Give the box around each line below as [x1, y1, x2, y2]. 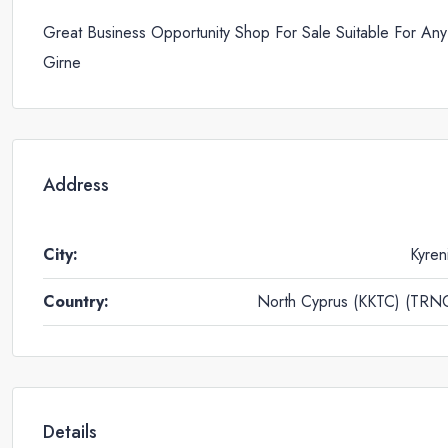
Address [43, 172, 109, 199]
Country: [43, 289, 109, 313]
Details [43, 419, 97, 446]
